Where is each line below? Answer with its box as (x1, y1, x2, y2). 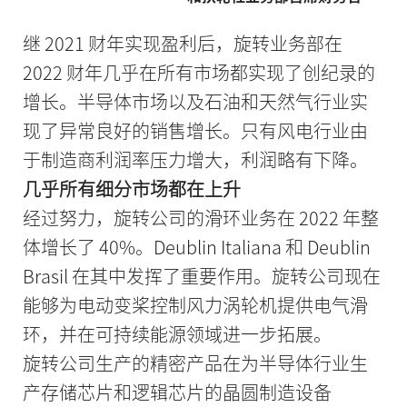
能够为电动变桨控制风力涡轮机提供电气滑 (22, 291, 368, 318)
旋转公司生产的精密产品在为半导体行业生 (22, 349, 368, 376)
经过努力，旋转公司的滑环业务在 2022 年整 (22, 203, 379, 231)
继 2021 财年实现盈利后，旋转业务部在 (22, 29, 342, 56)
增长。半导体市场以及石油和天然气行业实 (22, 87, 368, 114)
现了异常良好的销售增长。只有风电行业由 (22, 116, 368, 144)
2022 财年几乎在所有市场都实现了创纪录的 (22, 58, 375, 85)
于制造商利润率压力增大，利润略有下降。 (22, 145, 368, 173)
